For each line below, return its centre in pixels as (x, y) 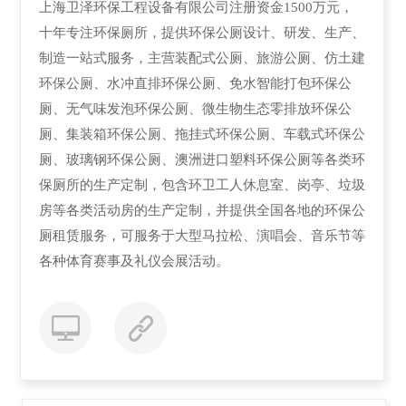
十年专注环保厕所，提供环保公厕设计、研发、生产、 (202, 32)
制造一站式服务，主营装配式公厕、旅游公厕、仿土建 (202, 57)
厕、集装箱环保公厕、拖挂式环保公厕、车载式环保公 (202, 133)
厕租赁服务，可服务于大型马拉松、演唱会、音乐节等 (202, 235)
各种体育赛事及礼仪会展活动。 (134, 260)
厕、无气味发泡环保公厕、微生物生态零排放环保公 (195, 108)
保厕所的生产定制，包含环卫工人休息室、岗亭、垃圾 (202, 184)
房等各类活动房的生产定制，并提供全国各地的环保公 (202, 209)
